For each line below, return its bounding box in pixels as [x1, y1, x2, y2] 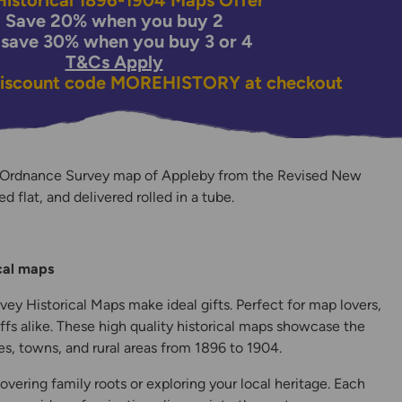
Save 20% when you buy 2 [4, 10, 223, 31]
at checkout [240, 72, 343, 93]
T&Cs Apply [65, 51, 163, 73]
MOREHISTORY [109, 72, 240, 93]
